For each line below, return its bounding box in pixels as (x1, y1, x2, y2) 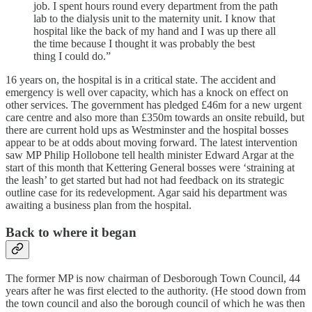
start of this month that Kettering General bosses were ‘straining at (6, 162, 295, 174)
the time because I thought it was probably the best (33, 38, 255, 50)
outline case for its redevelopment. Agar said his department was (6, 187, 287, 199)
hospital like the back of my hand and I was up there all (33, 25, 276, 38)
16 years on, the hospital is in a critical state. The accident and (6, 74, 276, 86)
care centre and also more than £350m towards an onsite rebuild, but (6, 111, 304, 124)
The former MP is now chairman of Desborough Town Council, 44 (6, 272, 300, 284)
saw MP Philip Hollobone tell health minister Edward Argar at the (6, 149, 294, 162)
